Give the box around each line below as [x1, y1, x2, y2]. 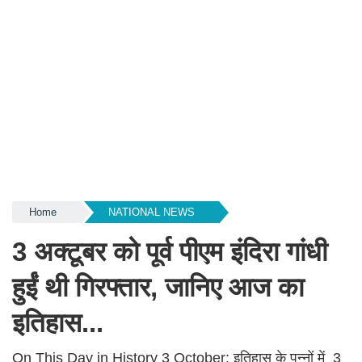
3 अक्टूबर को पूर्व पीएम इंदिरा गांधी [12, 237, 327, 267]
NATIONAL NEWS [107, 206, 195, 218]
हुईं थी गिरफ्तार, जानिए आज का [12, 272, 304, 302]
